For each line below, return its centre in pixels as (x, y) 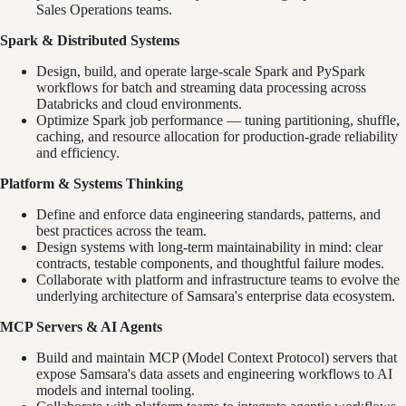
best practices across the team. (121, 230)
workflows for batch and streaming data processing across (201, 87)
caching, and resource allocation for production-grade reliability (217, 136)
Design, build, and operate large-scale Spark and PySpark (201, 71)
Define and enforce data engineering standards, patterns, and (208, 214)
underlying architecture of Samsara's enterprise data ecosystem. (216, 295)
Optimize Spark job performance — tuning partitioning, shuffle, (218, 120)
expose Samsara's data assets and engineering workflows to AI (214, 373)
